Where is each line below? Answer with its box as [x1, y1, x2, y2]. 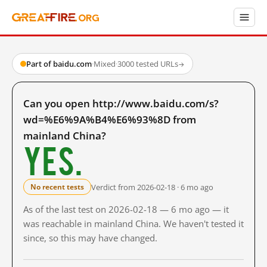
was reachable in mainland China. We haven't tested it [23, 218, 244, 229]
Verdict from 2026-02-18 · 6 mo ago [91, 181, 213, 193]
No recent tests [30, 182, 84, 192]
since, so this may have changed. [23, 232, 157, 244]
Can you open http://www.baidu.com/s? [23, 97, 219, 110]
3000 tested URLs [117, 58, 178, 69]
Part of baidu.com [26, 58, 92, 69]
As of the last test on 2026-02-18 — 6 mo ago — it [23, 203, 229, 215]
